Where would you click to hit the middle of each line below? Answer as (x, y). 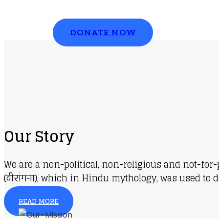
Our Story (39, 136)
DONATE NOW (103, 33)
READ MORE (39, 201)
